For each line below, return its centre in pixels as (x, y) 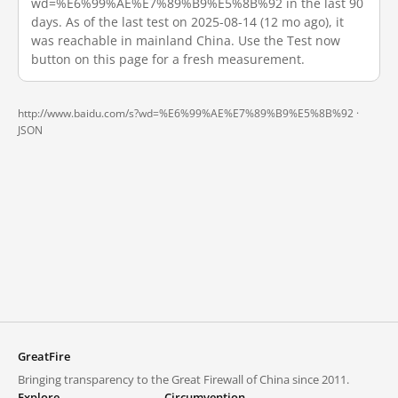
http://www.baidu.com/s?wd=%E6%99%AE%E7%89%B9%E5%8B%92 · (188, 113)
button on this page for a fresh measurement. (168, 59)
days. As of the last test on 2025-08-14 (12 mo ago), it (187, 22)
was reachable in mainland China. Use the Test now (186, 40)
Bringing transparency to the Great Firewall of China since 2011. (183, 379)
